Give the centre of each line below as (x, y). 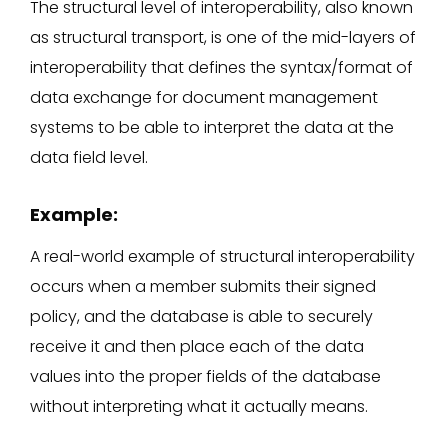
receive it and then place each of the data (197, 346)
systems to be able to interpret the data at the (212, 127)
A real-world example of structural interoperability (222, 256)
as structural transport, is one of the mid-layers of (223, 37)
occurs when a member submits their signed (203, 286)
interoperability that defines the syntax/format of (221, 67)
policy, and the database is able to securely (201, 316)
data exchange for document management (204, 97)
